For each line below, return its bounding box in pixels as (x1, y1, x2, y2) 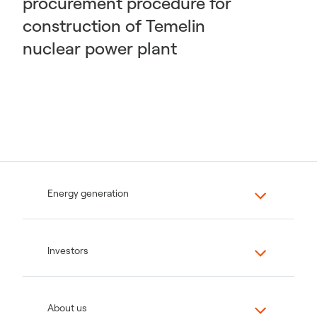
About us (47, 301, 87, 315)
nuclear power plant (23, 38, 177, 59)
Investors (47, 244, 88, 258)
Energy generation (47, 187, 129, 200)
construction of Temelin (23, 15, 205, 36)
